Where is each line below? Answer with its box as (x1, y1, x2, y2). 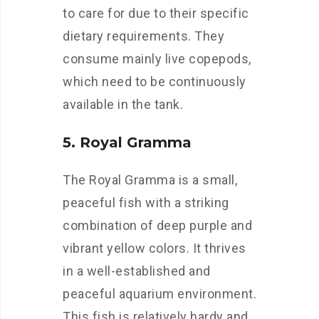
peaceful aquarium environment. (63, 286, 256, 301)
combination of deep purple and (63, 217, 252, 233)
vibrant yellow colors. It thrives (63, 240, 246, 256)
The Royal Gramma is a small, (63, 172, 237, 187)
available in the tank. (63, 96, 183, 112)
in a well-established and (63, 263, 211, 278)
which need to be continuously (63, 73, 246, 89)
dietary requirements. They (63, 28, 224, 43)
